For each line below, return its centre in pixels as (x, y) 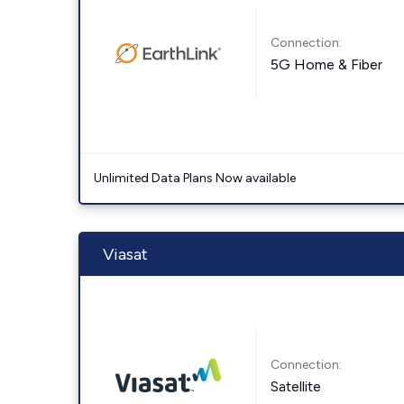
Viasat (125, 254)
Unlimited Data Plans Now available (195, 178)
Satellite (296, 386)
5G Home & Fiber (327, 64)
